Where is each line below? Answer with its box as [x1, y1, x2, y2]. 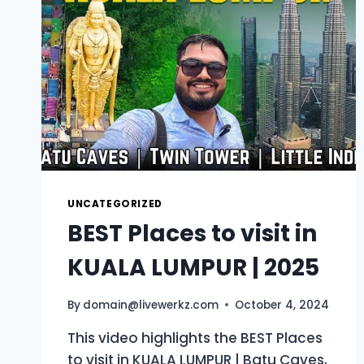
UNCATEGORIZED [67, 197, 162, 211]
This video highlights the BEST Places [67, 327, 323, 348]
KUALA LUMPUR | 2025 [67, 252, 319, 284]
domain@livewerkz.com [83, 297, 219, 313]
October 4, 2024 [235, 297, 330, 313]
